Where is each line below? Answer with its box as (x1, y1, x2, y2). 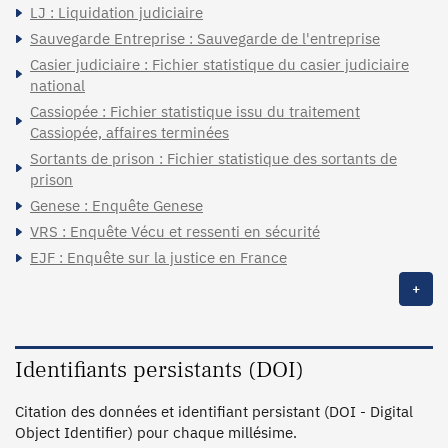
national (30, 76, 85, 96)
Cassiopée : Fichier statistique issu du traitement (30, 102, 360, 122)
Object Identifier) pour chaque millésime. (15, 423, 297, 443)
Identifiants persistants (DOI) (15, 355, 304, 386)
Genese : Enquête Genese (30, 196, 203, 216)
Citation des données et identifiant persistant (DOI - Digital (15, 402, 413, 422)
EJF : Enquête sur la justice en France (30, 248, 287, 268)
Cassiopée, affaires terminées (30, 123, 229, 143)
